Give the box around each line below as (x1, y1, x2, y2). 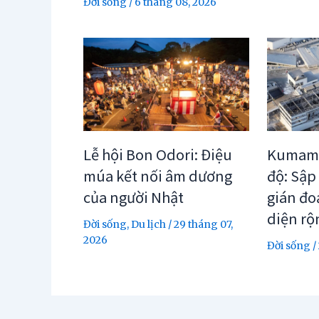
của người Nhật (83, 186, 184, 207)
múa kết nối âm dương (83, 164, 232, 186)
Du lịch (131, 217, 166, 231)
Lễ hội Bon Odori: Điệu (83, 143, 232, 164)
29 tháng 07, (174, 217, 233, 231)
